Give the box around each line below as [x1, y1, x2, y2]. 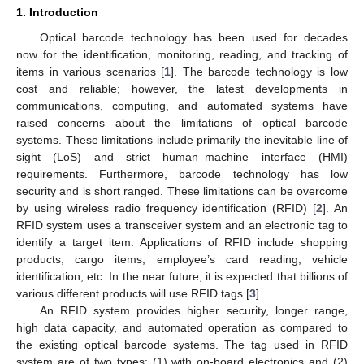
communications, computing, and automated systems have [16, 98, 348, 112]
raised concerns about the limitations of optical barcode [16, 115, 348, 129]
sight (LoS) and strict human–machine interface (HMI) [16, 149, 348, 163]
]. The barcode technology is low [171, 64, 349, 78]
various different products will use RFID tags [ [16, 286, 249, 300]
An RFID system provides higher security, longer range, [39, 303, 348, 317]
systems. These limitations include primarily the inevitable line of [16, 132, 348, 146]
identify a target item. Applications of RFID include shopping [16, 235, 348, 249]
